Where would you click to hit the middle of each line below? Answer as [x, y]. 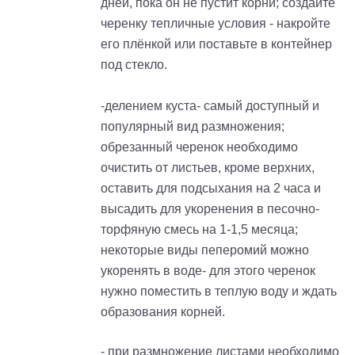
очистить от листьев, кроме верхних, [208, 167]
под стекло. [134, 64]
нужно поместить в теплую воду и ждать [219, 291]
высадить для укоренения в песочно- [210, 208]
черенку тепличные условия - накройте [216, 23]
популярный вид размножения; [193, 126]
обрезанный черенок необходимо [199, 147]
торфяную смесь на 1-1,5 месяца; [199, 229]
